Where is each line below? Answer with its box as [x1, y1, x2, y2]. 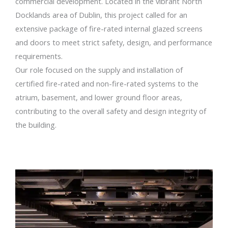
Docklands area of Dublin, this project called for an [15, 9, 187, 20]
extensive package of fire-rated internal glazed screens [15, 23, 203, 34]
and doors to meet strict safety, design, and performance [15, 37, 212, 47]
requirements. [15, 50, 63, 61]
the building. [15, 119, 56, 130]
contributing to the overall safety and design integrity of [15, 105, 206, 116]
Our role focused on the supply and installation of [15, 64, 183, 75]
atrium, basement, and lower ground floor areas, [15, 92, 182, 102]
